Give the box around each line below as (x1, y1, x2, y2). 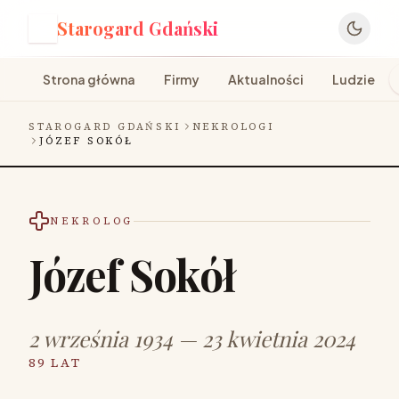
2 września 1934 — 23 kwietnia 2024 (28, 324, 355, 353)
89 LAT (28, 354, 82, 371)
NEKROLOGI (191, 119, 275, 134)
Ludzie (332, 71, 375, 87)
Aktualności (228, 71, 304, 87)
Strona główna (43, 71, 135, 87)
